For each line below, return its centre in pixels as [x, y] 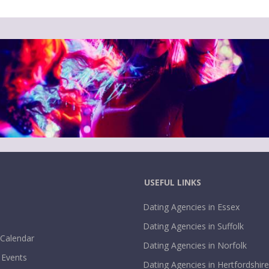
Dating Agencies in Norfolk [195, 245]
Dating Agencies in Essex [191, 207]
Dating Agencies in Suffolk [193, 226]
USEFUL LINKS [173, 183]
